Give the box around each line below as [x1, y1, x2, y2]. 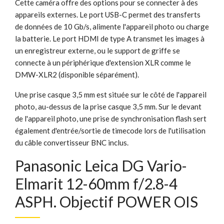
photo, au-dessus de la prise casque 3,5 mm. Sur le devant [15, 101, 201, 111]
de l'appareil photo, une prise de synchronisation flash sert [15, 113, 206, 123]
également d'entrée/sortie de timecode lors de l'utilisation [15, 125, 205, 135]
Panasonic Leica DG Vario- [15, 156, 187, 174]
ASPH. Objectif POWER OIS [15, 192, 198, 210]
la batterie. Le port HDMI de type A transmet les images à [15, 33, 204, 43]
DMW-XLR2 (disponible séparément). [15, 69, 139, 79]
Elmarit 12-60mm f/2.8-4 [15, 174, 177, 192]
